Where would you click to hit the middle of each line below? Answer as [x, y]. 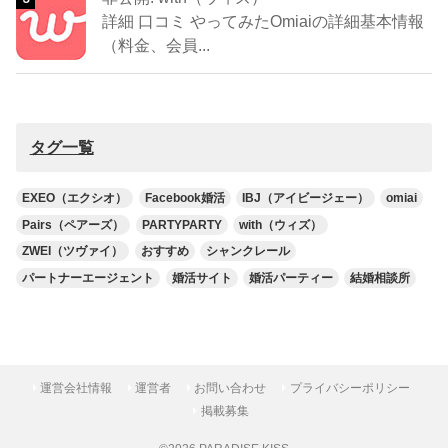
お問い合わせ [230, 387]
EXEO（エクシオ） [75, 198]
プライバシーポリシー [349, 387]
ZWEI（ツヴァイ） [73, 251]
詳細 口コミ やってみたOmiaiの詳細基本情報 [263, 21]
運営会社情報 [76, 387]
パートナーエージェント [88, 277]
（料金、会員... [156, 45]
